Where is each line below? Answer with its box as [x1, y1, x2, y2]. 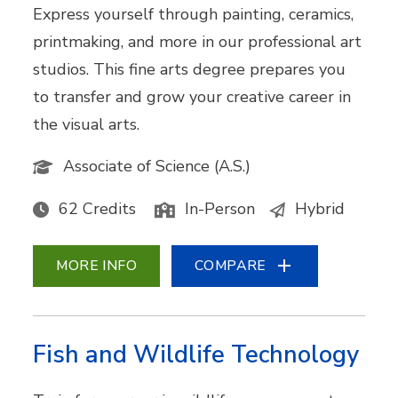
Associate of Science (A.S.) [63, 155, 251, 177]
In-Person [185, 197, 256, 219]
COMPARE [195, 255, 267, 275]
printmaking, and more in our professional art [33, 30, 362, 52]
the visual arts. [33, 113, 140, 135]
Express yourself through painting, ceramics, [33, 3, 354, 25]
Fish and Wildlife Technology [33, 338, 360, 371]
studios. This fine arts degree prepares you [33, 58, 346, 80]
